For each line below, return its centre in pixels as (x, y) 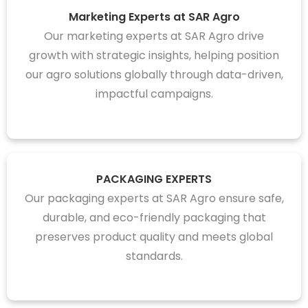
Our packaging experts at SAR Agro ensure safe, (154, 198)
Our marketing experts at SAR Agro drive (154, 36)
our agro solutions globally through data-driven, (154, 75)
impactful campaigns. (154, 94)
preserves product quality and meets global (154, 236)
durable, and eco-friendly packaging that (154, 217)
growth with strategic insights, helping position (154, 56)
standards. (154, 256)
